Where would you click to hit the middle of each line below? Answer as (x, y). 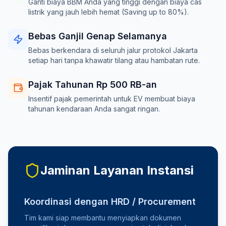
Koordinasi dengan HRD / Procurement (110, 202)
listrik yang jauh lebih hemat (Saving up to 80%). (108, 12)
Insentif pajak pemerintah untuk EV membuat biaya (112, 99)
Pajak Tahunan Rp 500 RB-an (93, 84)
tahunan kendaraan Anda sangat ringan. (94, 109)
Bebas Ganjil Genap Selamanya (98, 36)
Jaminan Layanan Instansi (117, 170)
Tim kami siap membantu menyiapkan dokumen (103, 218)
